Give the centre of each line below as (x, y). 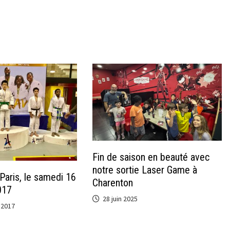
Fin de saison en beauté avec (151, 157)
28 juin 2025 (120, 199)
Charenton (113, 183)
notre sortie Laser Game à (145, 170)
